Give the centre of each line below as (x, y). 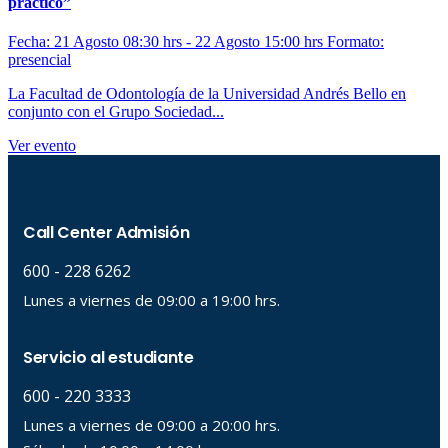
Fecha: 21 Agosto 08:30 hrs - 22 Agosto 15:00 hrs (167, 41)
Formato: (355, 41)
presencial (39, 59)
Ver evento (42, 145)
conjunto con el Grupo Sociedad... (116, 111)
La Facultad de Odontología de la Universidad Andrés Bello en (207, 93)
